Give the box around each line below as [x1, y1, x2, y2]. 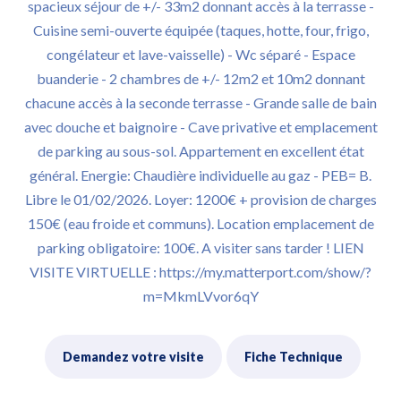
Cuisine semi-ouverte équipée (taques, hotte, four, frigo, [32, 21, 369, 38]
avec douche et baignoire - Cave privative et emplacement [23, 118, 378, 135]
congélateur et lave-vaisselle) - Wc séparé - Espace [46, 46, 355, 63]
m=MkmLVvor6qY [142, 287, 259, 304]
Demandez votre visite [63, 349, 204, 364]
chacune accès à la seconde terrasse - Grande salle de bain [24, 94, 377, 111]
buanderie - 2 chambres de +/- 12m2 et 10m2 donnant [36, 70, 365, 87]
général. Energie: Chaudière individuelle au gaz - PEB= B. [30, 166, 371, 183]
